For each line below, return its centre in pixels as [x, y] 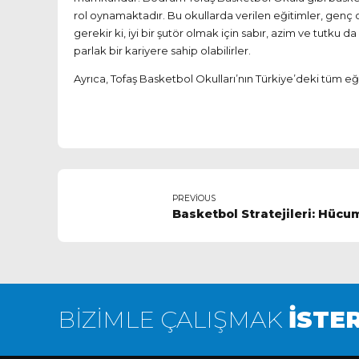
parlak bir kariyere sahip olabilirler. [162, 50]
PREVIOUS [194, 198]
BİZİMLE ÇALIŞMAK [173, 320]
